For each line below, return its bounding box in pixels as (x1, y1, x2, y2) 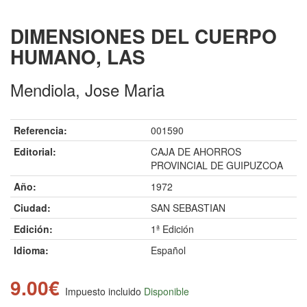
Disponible (144, 284, 189, 299)
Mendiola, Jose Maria (10, 77, 164, 102)
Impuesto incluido (65, 284, 141, 299)
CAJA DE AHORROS (151, 145, 241, 159)
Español (151, 243, 186, 258)
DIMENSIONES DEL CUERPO (10, 22, 277, 51)
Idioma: (14, 243, 49, 258)
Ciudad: (14, 201, 51, 215)
